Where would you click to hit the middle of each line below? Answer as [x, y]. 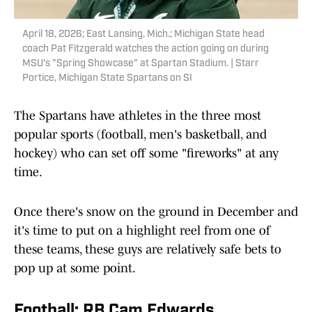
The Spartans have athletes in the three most [138, 116]
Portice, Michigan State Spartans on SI [107, 79]
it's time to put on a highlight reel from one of [142, 231]
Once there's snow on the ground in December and [156, 212]
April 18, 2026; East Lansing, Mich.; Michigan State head [143, 35]
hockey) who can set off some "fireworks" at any [146, 154]
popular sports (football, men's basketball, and [140, 135]
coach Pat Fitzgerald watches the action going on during [146, 49]
